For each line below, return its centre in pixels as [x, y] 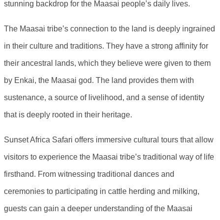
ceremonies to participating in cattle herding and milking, [102, 191]
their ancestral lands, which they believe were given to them [107, 63]
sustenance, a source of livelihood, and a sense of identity [104, 97]
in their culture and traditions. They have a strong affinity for [106, 46]
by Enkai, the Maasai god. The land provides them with [99, 80]
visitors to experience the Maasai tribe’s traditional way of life [109, 157]
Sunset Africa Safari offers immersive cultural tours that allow [109, 139]
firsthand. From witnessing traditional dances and [89, 174]
